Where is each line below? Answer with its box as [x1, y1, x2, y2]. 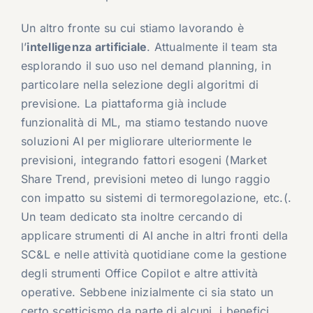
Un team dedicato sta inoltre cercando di [20, 210, 243, 224]
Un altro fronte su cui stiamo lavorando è [20, 21, 244, 36]
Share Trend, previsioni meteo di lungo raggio [20, 172, 270, 187]
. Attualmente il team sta [147, 40, 278, 54]
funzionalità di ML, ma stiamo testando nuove [20, 115, 268, 130]
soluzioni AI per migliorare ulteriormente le [20, 134, 252, 149]
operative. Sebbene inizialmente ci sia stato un [20, 285, 274, 300]
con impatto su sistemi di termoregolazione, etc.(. [20, 191, 291, 205]
